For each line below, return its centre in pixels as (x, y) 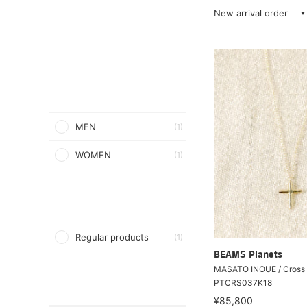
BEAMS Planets (248, 255)
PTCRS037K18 (243, 282)
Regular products (112, 237)
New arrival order (251, 13)
